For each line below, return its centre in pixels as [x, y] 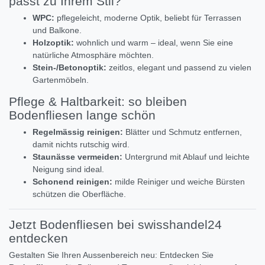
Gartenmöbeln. [61, 80]
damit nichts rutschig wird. [81, 145]
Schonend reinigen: [72, 182]
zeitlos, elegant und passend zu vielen [179, 68]
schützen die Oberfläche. [79, 194]
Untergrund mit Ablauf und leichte [186, 157]
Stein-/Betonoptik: [70, 68]
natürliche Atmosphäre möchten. [93, 55]
